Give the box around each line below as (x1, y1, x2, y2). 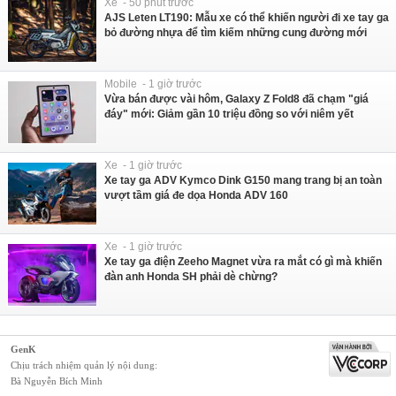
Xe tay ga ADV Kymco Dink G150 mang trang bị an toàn (104, 174, 382, 187)
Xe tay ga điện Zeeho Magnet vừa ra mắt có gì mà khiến (104, 255, 382, 269)
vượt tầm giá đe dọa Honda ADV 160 (104, 189, 288, 202)
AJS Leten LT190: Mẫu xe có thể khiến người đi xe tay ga (104, 11, 389, 25)
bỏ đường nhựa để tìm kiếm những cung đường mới (104, 27, 367, 40)
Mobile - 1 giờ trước (104, 78, 202, 91)
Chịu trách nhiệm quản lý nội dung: (11, 360, 157, 371)
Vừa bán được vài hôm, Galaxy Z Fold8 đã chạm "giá (104, 93, 369, 106)
